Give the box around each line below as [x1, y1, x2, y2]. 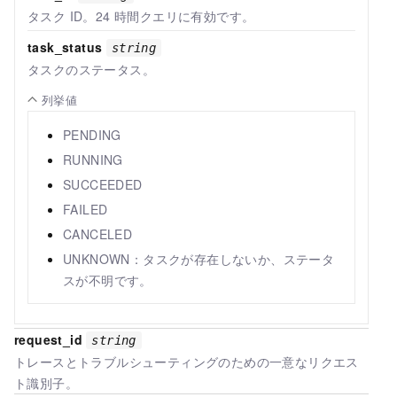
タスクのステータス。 [27, 59, 155, 78]
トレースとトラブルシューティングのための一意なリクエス [14, 352, 359, 370]
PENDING [63, 125, 121, 144]
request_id [14, 330, 82, 348]
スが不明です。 [63, 270, 152, 289]
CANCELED [63, 224, 133, 243]
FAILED [63, 199, 108, 218]
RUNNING [63, 150, 123, 168]
